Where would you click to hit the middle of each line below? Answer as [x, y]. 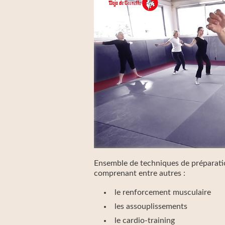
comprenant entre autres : [140, 173]
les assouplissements [151, 206]
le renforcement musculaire [163, 192]
